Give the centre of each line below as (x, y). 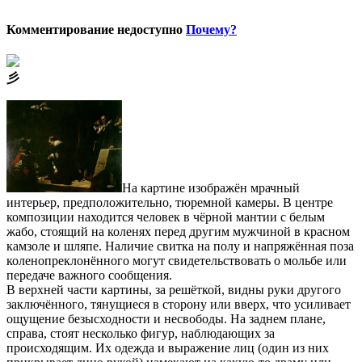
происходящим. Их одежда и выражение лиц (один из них (168, 347)
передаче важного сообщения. (89, 275)
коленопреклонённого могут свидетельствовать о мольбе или (177, 260)
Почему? (211, 29)
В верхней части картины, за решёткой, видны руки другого (174, 289)
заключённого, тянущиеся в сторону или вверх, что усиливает (179, 304)
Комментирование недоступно (96, 29)
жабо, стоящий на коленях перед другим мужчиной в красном (178, 231)
